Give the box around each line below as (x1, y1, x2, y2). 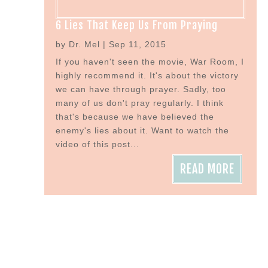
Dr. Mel (68, 39, 100, 50)
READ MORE (179, 162, 234, 177)
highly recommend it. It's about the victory (55, 71, 239, 81)
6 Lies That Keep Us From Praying (55, 19, 218, 32)
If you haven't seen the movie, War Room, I (55, 57, 244, 67)
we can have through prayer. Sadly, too (55, 84, 226, 95)
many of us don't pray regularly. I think (55, 98, 224, 108)
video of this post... (55, 139, 139, 150)
